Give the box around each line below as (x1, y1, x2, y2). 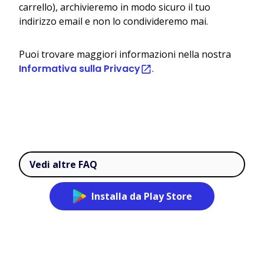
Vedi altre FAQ (29, 157, 97, 171)
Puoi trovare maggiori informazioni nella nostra (19, 47, 231, 61)
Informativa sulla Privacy (19, 61, 140, 75)
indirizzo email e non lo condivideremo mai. (19, 14, 208, 28)
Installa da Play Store (91, 189, 192, 203)
